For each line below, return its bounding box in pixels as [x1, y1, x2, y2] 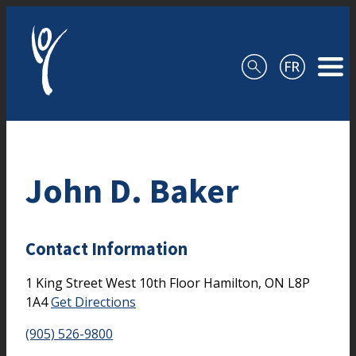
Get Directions [51, 292, 136, 311]
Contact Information [25, 238, 188, 261]
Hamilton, [203, 273, 265, 292]
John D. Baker [25, 168, 239, 212]
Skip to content [6, 7, 97, 25]
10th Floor [139, 273, 203, 292]
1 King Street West [25, 273, 139, 292]
